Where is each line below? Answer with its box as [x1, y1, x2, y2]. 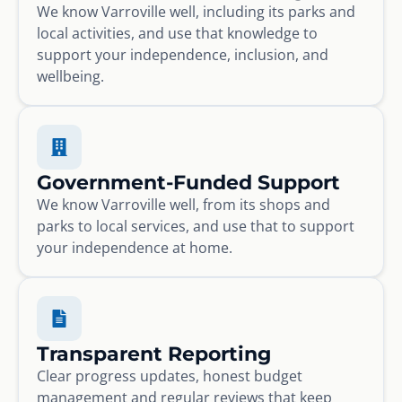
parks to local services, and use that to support [37, 215, 354, 236]
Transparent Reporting [37, 340, 271, 366]
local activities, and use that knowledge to [37, 22, 318, 43]
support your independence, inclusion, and [37, 44, 328, 65]
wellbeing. [37, 66, 104, 86]
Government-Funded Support [37, 169, 340, 195]
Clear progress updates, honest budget [37, 365, 302, 386]
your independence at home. [37, 237, 232, 258]
